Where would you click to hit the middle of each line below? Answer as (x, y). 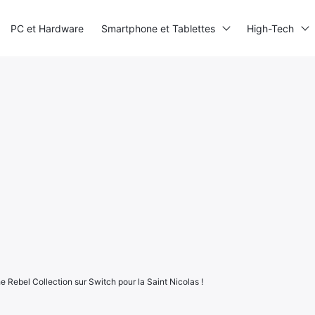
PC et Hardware (47, 28)
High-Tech (270, 28)
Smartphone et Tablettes (158, 28)
